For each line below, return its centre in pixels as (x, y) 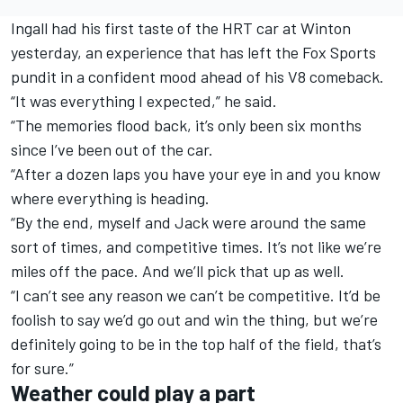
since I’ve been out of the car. (112, 150)
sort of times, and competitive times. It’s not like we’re (196, 247)
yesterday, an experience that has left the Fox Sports (193, 53)
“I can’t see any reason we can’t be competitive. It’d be (196, 296)
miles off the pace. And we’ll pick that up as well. (178, 271)
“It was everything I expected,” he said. (144, 101)
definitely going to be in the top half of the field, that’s (196, 344)
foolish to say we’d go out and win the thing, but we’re (194, 320)
